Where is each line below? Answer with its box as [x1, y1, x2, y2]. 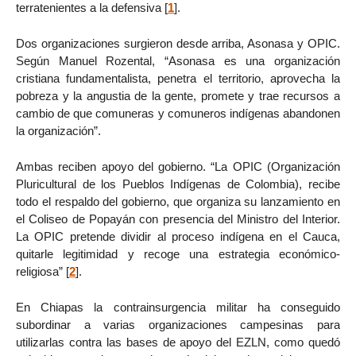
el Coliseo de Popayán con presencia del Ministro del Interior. [16, 211, 340, 226]
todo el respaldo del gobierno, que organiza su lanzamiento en [16, 194, 340, 208]
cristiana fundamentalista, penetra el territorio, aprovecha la [16, 72, 340, 86]
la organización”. [16, 124, 101, 138]
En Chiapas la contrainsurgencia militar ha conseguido [16, 300, 340, 314]
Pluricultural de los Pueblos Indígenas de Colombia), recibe [16, 176, 340, 191]
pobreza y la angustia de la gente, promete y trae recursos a [16, 89, 340, 103]
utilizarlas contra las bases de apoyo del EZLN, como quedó [16, 335, 340, 349]
